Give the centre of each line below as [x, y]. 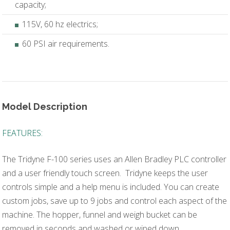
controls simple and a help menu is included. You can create [111, 187]
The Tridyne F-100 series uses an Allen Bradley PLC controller [114, 159]
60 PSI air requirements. [66, 44]
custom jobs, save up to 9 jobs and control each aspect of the [115, 200]
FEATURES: [23, 133]
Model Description [45, 106]
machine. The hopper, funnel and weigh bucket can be [100, 214]
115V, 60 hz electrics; [60, 24]
